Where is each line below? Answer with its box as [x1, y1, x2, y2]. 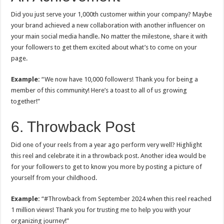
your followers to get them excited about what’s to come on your [11, 43, 197, 51]
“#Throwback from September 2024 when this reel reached [41, 195, 212, 202]
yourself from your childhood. [11, 174, 97, 181]
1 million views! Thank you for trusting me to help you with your [11, 206, 191, 213]
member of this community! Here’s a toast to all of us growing [11, 86, 187, 94]
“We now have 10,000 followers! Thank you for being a [41, 75, 198, 83]
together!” [11, 97, 40, 105]
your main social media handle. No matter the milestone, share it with [11, 32, 208, 40]
